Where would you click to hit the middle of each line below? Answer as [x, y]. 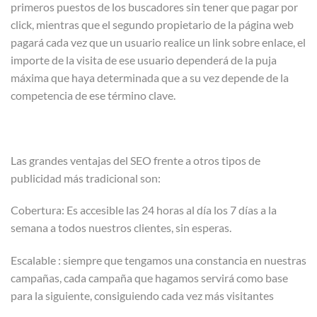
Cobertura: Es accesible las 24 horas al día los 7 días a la [144, 210]
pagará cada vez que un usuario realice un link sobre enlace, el [158, 42]
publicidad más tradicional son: [86, 178]
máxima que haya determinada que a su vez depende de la [150, 77]
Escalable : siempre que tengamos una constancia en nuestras [158, 260]
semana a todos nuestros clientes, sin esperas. [121, 228]
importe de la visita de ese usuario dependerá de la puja [144, 59]
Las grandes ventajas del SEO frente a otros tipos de [136, 160]
